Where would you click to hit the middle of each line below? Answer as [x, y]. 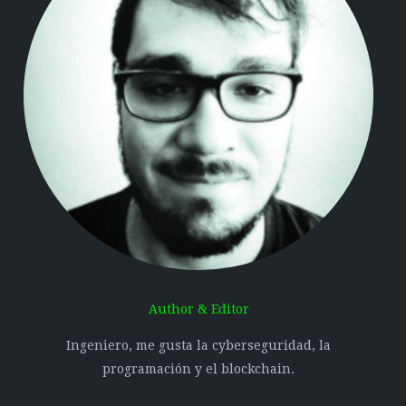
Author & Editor [198, 309]
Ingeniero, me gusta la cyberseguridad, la [198, 346]
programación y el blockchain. [198, 369]
